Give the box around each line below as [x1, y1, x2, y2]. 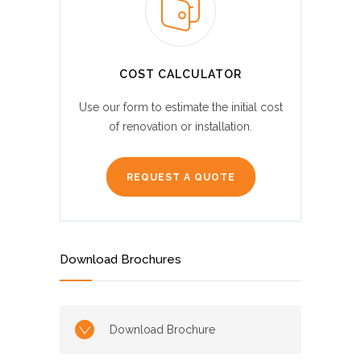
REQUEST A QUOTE [126, 172, 235, 184]
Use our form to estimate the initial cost [78, 101, 283, 114]
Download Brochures [60, 252, 181, 268]
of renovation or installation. [109, 120, 252, 134]
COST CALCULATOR [119, 68, 242, 81]
